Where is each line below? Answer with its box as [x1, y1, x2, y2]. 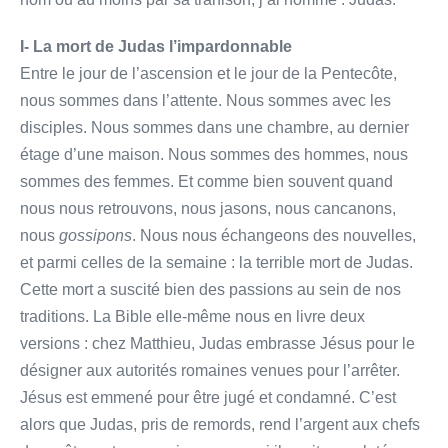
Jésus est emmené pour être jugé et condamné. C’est [20, 388, 396, 406]
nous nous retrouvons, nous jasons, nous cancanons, [20, 199, 396, 217]
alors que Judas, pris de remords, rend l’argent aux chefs [20, 415, 420, 433]
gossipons [59, 226, 132, 244]
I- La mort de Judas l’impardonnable [20, 37, 292, 55]
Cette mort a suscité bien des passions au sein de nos [20, 280, 401, 298]
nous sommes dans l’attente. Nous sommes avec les [20, 91, 391, 109]
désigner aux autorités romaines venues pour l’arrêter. [20, 361, 400, 379]
